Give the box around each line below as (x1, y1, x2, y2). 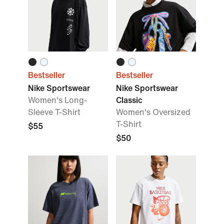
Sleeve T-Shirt (28, 108, 80, 116)
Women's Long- (28, 96, 87, 104)
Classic (116, 96, 142, 104)
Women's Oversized (116, 108, 190, 116)
